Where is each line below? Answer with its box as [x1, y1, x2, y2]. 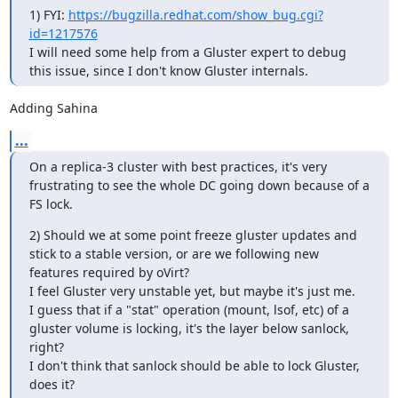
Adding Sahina [9, 99, 98, 116]
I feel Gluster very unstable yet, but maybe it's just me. [28, 282, 355, 299]
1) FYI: [28, 5, 68, 23]
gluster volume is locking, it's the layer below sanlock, [28, 319, 349, 337]
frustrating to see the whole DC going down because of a [28, 176, 370, 194]
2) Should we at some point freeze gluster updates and [28, 226, 357, 243]
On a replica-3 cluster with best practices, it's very [28, 157, 327, 175]
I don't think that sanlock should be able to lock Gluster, [28, 356, 360, 374]
